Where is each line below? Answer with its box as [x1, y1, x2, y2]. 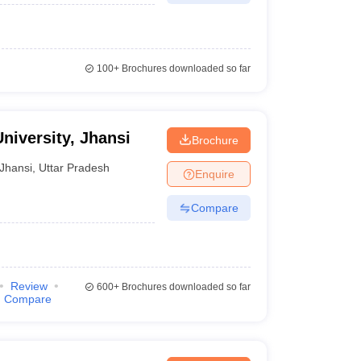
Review [10, 280, 48, 293]
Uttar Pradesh [39, 160, 110, 174]
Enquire [194, 167, 234, 180]
